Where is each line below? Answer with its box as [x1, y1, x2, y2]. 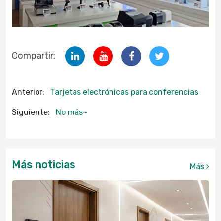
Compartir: [12, 50, 55, 62]
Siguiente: [12, 107, 50, 117]
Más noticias [12, 158, 75, 171]
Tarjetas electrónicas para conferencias [50, 87, 198, 97]
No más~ [56, 107, 87, 117]
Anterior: [12, 87, 44, 97]
